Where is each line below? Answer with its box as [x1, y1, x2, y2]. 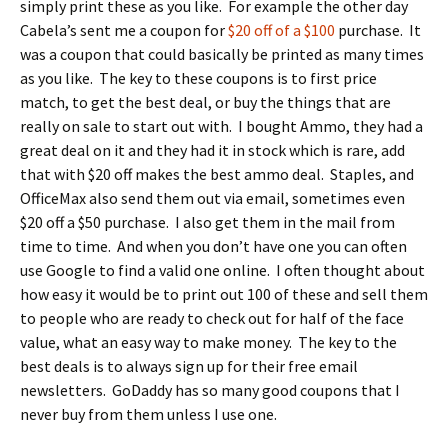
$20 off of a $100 [228, 20, 335, 40]
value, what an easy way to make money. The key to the [20, 332, 397, 352]
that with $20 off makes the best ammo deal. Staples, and [20, 164, 414, 184]
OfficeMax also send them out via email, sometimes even [20, 188, 405, 208]
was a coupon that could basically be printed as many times [20, 44, 424, 64]
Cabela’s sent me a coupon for [20, 20, 228, 40]
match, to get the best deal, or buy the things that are [20, 92, 391, 112]
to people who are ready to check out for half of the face [20, 308, 404, 328]
